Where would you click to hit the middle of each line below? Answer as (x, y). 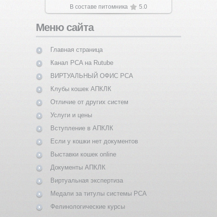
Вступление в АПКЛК (82, 128)
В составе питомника (99, 7)
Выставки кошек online (83, 154)
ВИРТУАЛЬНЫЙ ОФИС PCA (92, 76)
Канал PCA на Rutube (82, 62)
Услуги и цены (71, 115)
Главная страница (77, 49)
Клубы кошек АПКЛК (81, 89)
